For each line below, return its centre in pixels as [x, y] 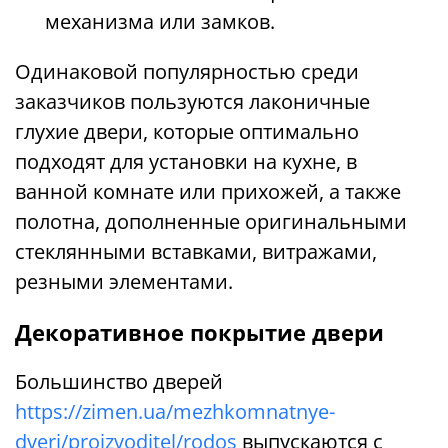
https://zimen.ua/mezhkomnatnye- [175, 411]
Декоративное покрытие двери [199, 332]
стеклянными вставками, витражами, [196, 251]
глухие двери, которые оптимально [187, 131]
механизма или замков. [160, 21]
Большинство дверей [119, 381]
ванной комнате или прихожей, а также [208, 191]
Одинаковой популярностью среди [187, 71]
